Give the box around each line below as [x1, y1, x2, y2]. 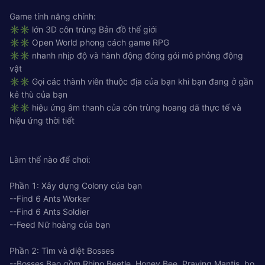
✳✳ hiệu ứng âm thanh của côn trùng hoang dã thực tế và [9, 102, 241, 112]
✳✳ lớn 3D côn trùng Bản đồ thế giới [9, 24, 157, 34]
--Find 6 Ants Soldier [9, 206, 89, 216]
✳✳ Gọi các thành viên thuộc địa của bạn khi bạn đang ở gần [9, 76, 253, 86]
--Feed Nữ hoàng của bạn [9, 219, 110, 230]
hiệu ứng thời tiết [9, 115, 75, 125]
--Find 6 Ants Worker [9, 193, 90, 203]
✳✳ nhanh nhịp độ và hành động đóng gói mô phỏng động [9, 50, 243, 60]
